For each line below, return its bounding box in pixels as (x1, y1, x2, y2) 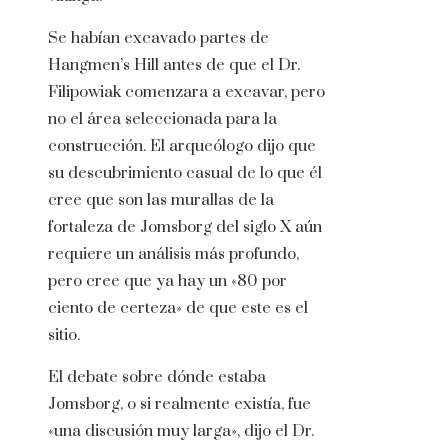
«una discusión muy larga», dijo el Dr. (48, 421, 314, 442)
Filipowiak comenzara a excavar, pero (48, 82, 325, 103)
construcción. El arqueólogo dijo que (48, 136, 316, 157)
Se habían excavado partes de (48, 28, 269, 49)
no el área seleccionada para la (48, 109, 277, 130)
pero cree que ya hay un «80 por (48, 271, 287, 292)
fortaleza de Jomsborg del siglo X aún (48, 217, 322, 238)
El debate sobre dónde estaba (48, 367, 266, 388)
